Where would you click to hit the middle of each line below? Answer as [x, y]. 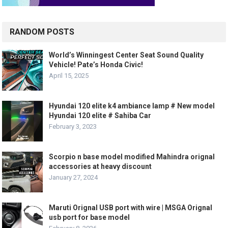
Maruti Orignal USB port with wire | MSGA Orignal [131, 207]
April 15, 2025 [69, 75]
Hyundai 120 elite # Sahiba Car [100, 115]
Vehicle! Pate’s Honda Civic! [96, 64]
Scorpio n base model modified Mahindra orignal [132, 156]
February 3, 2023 [73, 126]
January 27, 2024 [74, 177]
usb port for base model [90, 217]
